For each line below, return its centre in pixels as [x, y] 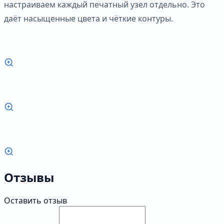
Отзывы [29, 177]
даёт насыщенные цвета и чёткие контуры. [88, 18]
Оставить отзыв [35, 201]
